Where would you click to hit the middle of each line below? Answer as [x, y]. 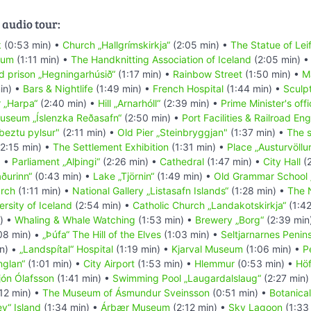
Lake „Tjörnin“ [124, 176]
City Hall [282, 161]
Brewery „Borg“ [229, 219]
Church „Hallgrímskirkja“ [116, 44]
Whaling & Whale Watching [75, 219]
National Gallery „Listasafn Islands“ [150, 190]
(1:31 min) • [198, 146]
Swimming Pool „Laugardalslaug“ [187, 278]
